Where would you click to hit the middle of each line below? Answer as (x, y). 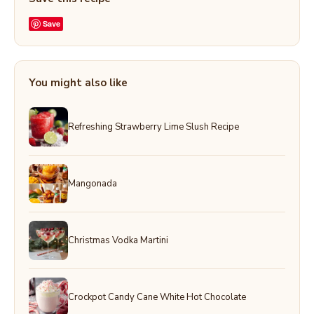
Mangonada (93, 183)
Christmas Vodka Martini (118, 240)
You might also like (78, 83)
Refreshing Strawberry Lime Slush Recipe (153, 127)
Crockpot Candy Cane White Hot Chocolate (157, 297)
